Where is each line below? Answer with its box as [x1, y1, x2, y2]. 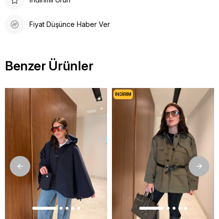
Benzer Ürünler [5, 58, 93, 73]
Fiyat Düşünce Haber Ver [29, 20, 110, 29]
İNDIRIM [115, 91, 131, 97]
